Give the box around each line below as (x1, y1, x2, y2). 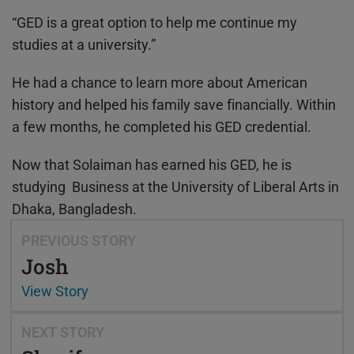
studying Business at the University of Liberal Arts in (12, 178, 339, 195)
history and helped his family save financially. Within (12, 96, 336, 113)
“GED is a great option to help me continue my (12, 13, 297, 31)
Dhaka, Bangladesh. (12, 200, 137, 217)
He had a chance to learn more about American (12, 73, 307, 91)
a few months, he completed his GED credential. (12, 118, 311, 135)
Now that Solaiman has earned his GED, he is (12, 156, 292, 173)
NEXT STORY (21, 323, 104, 341)
